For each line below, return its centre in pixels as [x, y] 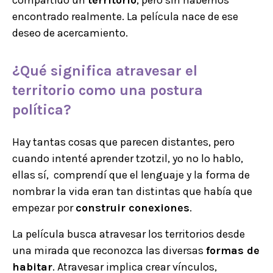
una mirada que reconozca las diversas [109, 250]
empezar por [44, 207]
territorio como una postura [108, 90]
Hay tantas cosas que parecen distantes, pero [123, 142]
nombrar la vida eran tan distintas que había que [132, 191]
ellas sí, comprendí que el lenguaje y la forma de [131, 175]
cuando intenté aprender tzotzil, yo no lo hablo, [128, 158]
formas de [233, 250]
